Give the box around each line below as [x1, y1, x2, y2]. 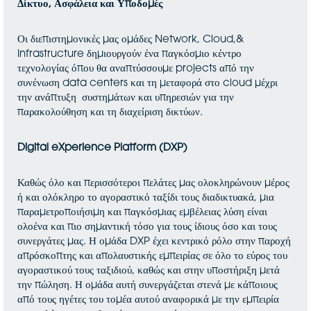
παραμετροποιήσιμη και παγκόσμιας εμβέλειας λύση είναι [17, 208, 267, 218]
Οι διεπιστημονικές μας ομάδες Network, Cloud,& [17, 35, 244, 45]
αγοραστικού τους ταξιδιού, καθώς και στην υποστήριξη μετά [17, 266, 280, 276]
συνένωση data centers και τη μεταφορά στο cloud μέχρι [17, 78, 278, 89]
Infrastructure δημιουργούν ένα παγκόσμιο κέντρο [17, 49, 242, 60]
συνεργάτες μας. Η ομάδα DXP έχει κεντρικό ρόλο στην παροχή [17, 237, 291, 247]
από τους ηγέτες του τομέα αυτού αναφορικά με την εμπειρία [17, 295, 279, 305]
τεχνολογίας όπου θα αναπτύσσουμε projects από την [17, 64, 254, 74]
